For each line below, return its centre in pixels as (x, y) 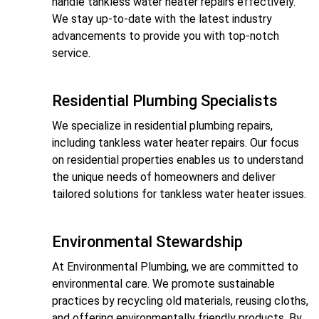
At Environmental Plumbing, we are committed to (175, 267)
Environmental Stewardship (147, 242)
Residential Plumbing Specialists (165, 101)
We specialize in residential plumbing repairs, (162, 126)
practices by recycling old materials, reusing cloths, (180, 301)
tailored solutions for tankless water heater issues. (179, 194)
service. (71, 53)
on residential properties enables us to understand (178, 160)
